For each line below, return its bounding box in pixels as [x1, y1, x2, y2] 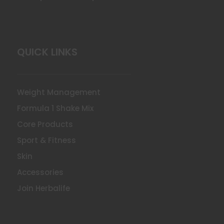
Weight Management [16, 86, 100, 97]
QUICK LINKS [16, 44, 77, 59]
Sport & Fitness [16, 134, 76, 145]
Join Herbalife [16, 182, 70, 193]
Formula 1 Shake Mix [16, 102, 93, 113]
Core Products [16, 118, 73, 129]
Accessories [16, 166, 63, 177]
